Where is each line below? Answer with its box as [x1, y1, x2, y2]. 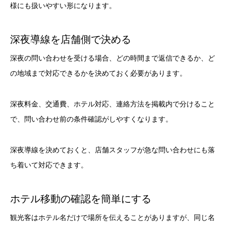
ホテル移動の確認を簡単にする [10, 193, 151, 204]
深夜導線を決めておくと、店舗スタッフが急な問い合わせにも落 [10, 145, 215, 154]
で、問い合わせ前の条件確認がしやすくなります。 [10, 115, 173, 123]
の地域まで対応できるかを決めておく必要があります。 [10, 69, 187, 78]
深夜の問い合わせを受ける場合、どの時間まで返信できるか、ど [10, 54, 215, 63]
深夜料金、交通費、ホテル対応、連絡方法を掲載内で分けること [10, 99, 215, 108]
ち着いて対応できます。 [10, 160, 88, 169]
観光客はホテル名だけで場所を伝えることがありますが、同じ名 [10, 213, 215, 221]
